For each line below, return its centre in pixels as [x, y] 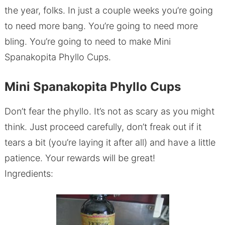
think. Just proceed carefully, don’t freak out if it [103, 127]
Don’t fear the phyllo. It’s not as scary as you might [109, 111]
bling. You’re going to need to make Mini [87, 42]
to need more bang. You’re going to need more [101, 26]
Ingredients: [29, 174]
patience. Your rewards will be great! [80, 158]
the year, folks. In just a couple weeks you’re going [108, 11]
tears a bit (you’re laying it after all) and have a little [110, 143]
